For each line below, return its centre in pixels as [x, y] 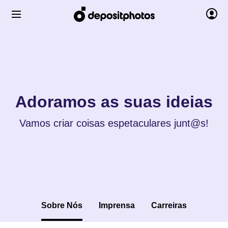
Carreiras [169, 205]
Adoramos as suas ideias [114, 102]
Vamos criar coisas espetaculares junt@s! [114, 123]
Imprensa [117, 205]
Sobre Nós [62, 205]
